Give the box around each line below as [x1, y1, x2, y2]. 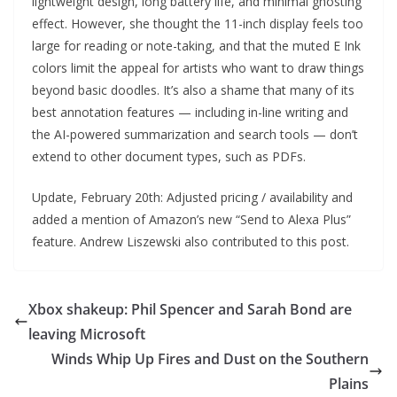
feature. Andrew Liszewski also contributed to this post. [32, 233, 349, 250]
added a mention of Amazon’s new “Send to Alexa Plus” [32, 211, 351, 228]
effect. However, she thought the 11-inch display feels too [32, 15, 363, 32]
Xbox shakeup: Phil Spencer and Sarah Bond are [28, 300, 352, 319]
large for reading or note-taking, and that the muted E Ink [32, 37, 361, 54]
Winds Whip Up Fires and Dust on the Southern [51, 349, 369, 369]
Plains [329, 374, 369, 393]
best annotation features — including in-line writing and [32, 104, 348, 121]
